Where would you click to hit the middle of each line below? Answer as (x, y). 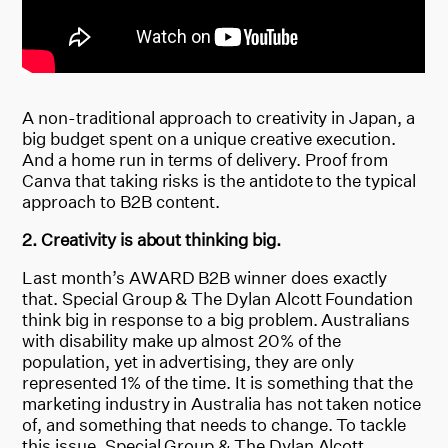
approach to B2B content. (121, 201)
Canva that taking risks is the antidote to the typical (219, 180)
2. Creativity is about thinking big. (151, 239)
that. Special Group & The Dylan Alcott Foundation (217, 298)
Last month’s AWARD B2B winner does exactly (205, 277)
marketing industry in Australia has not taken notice (221, 403)
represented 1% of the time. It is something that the (217, 382)
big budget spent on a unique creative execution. (209, 138)
